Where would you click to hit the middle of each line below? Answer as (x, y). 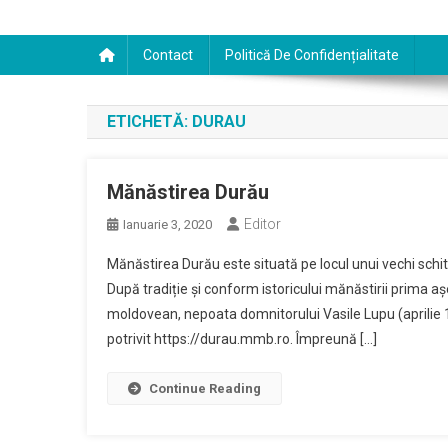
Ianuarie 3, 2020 (167, 224)
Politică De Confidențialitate (312, 55)
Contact (168, 55)
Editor (262, 224)
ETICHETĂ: (149, 121)
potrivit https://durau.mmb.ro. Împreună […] (242, 339)
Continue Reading (205, 388)
